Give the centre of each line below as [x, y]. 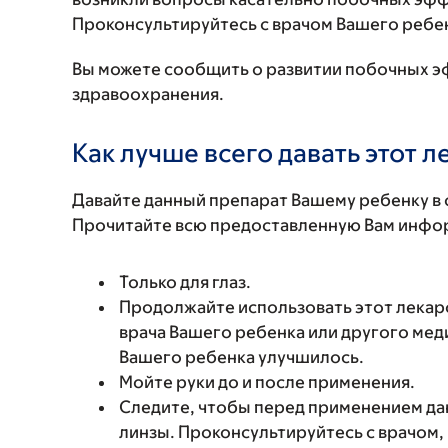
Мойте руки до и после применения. [267, 382]
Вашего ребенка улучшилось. [241, 357]
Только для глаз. [185, 282]
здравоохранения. [148, 94]
